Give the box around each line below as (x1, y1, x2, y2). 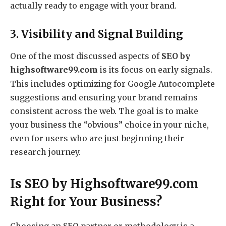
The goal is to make (117, 106, 198, 117)
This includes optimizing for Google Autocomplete (10, 78, 215, 89)
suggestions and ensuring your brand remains (10, 92, 198, 102)
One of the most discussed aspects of (10, 51, 161, 62)
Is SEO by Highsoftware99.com (10, 176, 198, 192)
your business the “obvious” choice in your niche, (10, 120, 209, 130)
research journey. (10, 147, 81, 157)
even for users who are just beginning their (10, 133, 184, 144)
